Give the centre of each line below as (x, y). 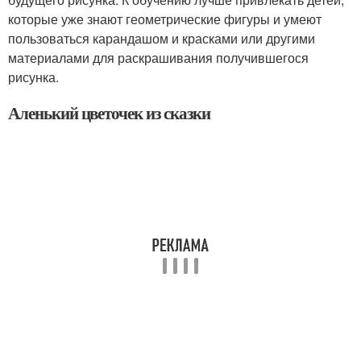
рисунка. (33, 77)
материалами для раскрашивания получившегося (158, 57)
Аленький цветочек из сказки (109, 112)
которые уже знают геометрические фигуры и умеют (165, 19)
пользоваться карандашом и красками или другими (162, 38)
